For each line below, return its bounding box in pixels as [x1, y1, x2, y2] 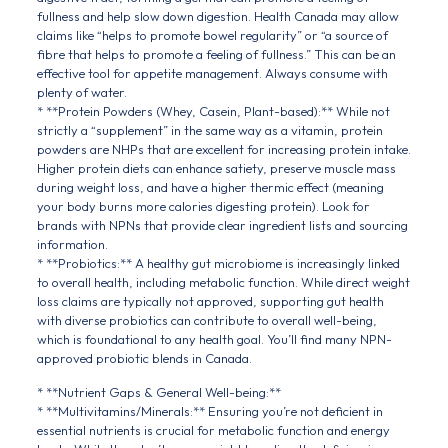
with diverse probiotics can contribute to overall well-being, [36, 312, 377, 328]
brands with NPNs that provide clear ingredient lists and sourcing [36, 217, 408, 233]
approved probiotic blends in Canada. [36, 350, 252, 366]
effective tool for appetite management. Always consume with [36, 65, 388, 81]
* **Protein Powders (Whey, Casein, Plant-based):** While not [36, 103, 390, 119]
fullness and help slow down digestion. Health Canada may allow [36, 8, 399, 24]
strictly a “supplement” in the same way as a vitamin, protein [36, 122, 383, 138]
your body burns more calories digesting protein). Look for [36, 198, 370, 214]
